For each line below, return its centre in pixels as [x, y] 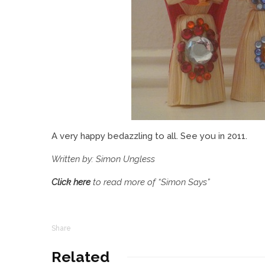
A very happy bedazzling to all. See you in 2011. [149, 136]
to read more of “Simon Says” [150, 182]
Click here [71, 182]
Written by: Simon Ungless [103, 159]
